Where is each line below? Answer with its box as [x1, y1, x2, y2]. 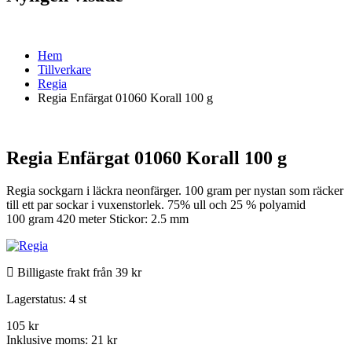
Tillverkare [38, 62, 91, 76]
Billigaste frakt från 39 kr [14, 266, 141, 280]
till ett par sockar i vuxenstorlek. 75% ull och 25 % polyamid [6, 198, 306, 212]
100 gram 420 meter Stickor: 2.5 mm [6, 212, 189, 226]
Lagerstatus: [6, 292, 69, 306]
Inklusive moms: [6, 333, 91, 347]
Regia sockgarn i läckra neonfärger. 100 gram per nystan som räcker [6, 184, 343, 198]
